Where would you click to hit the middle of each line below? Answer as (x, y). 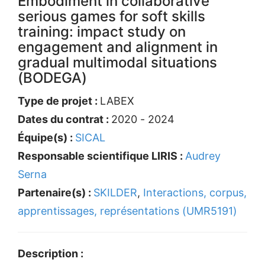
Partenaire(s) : (56, 193)
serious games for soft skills (112, 16)
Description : (51, 253)
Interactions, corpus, (195, 193)
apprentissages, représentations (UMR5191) (127, 211)
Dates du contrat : (64, 119)
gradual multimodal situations (117, 62)
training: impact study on (102, 32)
